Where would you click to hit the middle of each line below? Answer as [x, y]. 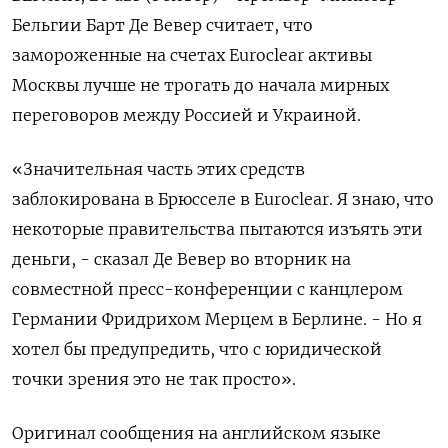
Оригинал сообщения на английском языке [196, 433]
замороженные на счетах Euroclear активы [192, 55]
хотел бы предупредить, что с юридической [197, 349]
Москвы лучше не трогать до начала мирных [200, 85]
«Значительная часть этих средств [158, 169]
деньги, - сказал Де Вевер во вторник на [181, 259]
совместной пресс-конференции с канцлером [207, 289]
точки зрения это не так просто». [154, 379]
